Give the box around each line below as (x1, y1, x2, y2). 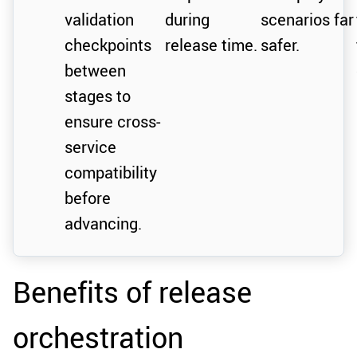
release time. (165, 33, 257, 56)
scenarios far (261, 8, 354, 30)
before (65, 186, 111, 209)
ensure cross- (65, 110, 160, 132)
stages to (65, 84, 131, 107)
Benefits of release (13, 272, 252, 311)
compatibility (65, 161, 157, 183)
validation (65, 8, 134, 30)
